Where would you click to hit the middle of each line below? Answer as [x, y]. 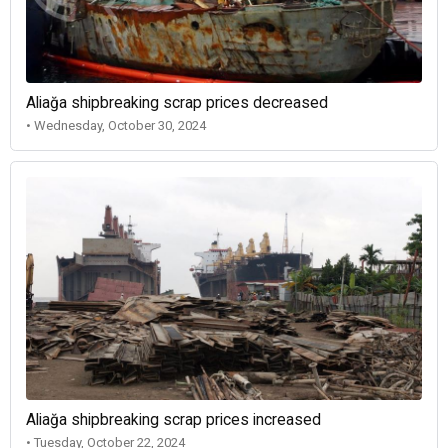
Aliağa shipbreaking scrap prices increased [173, 419]
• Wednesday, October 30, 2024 [116, 126]
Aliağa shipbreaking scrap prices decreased [177, 103]
